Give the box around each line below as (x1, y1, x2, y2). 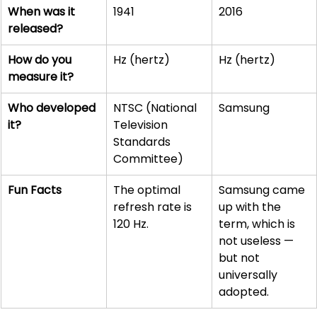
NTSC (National (113, 100, 200, 117)
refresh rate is (113, 199, 195, 216)
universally (219, 267, 280, 284)
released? (8, 21, 63, 38)
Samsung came (219, 182, 308, 199)
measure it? (8, 69, 74, 86)
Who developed (8, 100, 98, 117)
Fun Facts (8, 182, 62, 199)
